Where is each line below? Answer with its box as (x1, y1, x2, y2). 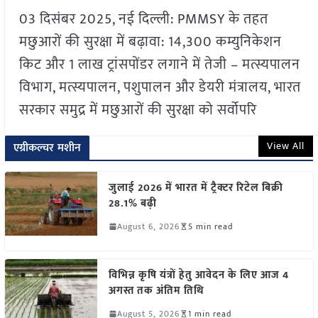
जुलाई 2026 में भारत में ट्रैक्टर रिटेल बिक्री (108, 178, 283, 197)
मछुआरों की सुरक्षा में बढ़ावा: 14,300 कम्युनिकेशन (18, 29, 282, 54)
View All (267, 137, 305, 154)
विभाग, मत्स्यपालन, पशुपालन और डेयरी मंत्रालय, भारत (18, 75, 301, 99)
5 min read (187, 219, 233, 234)
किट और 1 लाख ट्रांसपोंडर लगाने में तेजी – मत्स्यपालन (18, 52, 300, 77)
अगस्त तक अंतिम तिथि (108, 281, 204, 300)
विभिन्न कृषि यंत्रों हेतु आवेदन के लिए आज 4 (108, 265, 289, 284)
